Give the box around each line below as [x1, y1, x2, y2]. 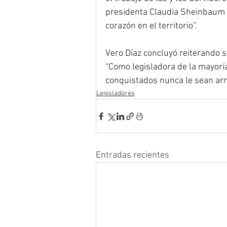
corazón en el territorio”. [105, 21, 197, 32]
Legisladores [96, 89, 135, 98]
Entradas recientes [96, 150, 169, 161]
